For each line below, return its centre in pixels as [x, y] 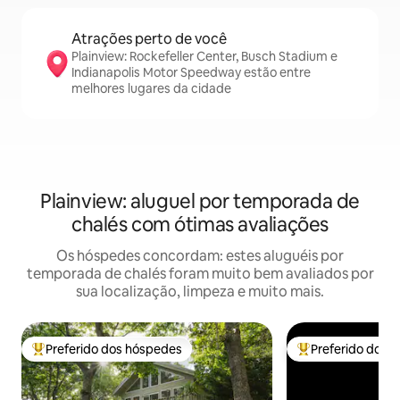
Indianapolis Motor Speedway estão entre [191, 73]
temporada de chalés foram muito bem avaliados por [200, 274]
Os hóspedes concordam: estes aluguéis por [200, 256]
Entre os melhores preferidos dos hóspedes [156, 357]
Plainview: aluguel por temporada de [200, 202]
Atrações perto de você [149, 39]
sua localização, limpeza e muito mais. [200, 292]
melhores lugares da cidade [151, 89]
